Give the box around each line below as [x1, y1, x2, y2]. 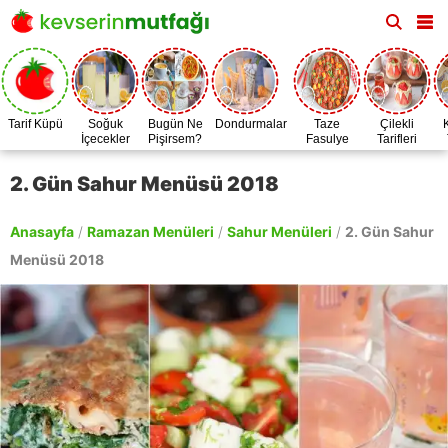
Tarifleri [377, 132, 417, 146]
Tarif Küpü [7, 117, 63, 131]
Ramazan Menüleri [87, 223, 214, 240]
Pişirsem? [148, 132, 202, 146]
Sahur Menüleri [227, 223, 332, 240]
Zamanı [306, 147, 348, 161]
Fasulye [305, 132, 349, 146]
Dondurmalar [215, 117, 287, 131]
